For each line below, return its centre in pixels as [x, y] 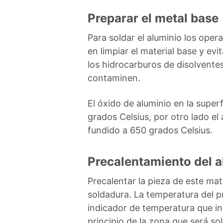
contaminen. [114, 78]
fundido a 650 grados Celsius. [150, 130]
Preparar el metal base [153, 18]
